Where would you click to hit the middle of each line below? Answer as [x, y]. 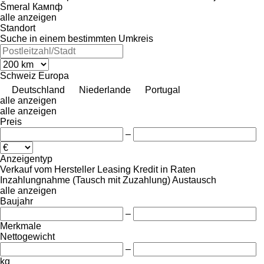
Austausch [194, 180]
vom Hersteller [65, 169]
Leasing [114, 169]
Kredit [146, 169]
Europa [54, 75]
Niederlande [105, 90]
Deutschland [38, 90]
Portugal [163, 90]
